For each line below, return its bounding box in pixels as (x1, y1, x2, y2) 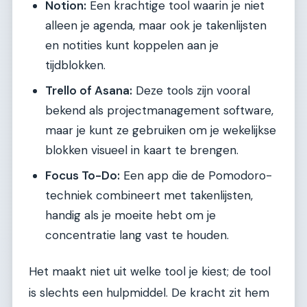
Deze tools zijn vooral (132, 83, 250, 99)
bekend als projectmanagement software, (45, 103, 273, 119)
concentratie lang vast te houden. (45, 228, 229, 243)
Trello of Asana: (45, 83, 132, 99)
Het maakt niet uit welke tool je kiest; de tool (29, 263, 271, 279)
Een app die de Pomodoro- (120, 168, 272, 184)
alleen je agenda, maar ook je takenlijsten (45, 18, 267, 34)
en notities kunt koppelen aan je (45, 38, 219, 53)
